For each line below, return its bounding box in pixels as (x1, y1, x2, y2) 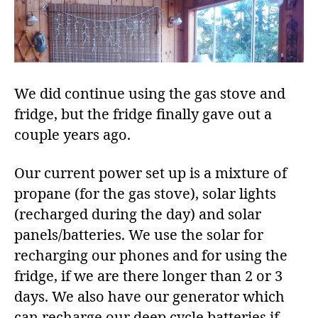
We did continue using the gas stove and (14, 85, 285, 104)
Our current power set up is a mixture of (14, 165, 287, 183)
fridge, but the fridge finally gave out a (14, 106, 272, 124)
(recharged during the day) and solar (14, 206, 261, 224)
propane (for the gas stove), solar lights (14, 185, 276, 204)
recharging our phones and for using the (14, 247, 287, 265)
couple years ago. (14, 126, 131, 145)
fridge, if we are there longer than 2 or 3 (14, 268, 283, 286)
